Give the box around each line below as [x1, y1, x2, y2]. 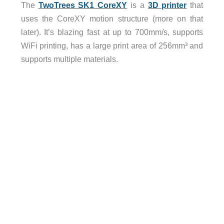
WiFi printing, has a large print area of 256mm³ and [20, 41, 203, 50]
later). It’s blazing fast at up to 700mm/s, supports [20, 27, 203, 37]
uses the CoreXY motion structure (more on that [20, 14, 203, 23]
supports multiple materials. [20, 54, 118, 64]
